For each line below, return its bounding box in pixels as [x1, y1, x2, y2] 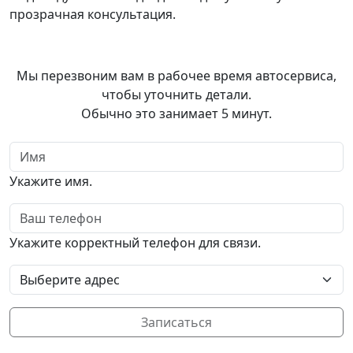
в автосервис [165, 34, 299, 61]
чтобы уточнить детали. [102, 85, 251, 103]
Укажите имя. [9, 172, 92, 190]
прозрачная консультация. [9, 5, 176, 23]
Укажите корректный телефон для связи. [9, 233, 261, 251]
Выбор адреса [9, 264, 95, 282]
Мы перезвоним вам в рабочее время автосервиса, [17, 66, 336, 84]
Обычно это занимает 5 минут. [81, 104, 272, 122]
